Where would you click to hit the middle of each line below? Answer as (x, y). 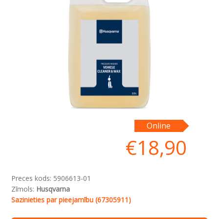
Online (159, 125)
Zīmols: (23, 189)
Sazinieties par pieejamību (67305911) (71, 199)
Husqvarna (53, 189)
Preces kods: (32, 178)
